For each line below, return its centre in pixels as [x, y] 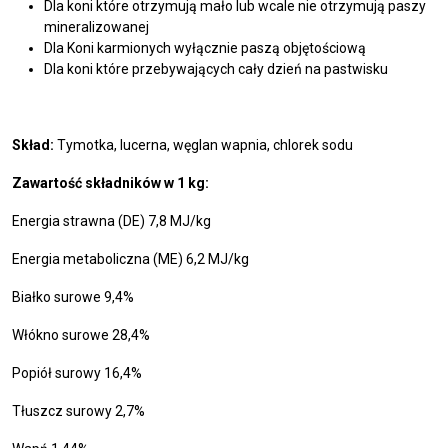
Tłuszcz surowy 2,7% [78, 411]
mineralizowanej [96, 27]
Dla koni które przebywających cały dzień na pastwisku [216, 69]
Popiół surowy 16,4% [77, 373]
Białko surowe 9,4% [73, 297]
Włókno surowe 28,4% [81, 335]
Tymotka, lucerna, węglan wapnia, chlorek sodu [205, 145]
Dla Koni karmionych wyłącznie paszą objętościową [205, 48]
